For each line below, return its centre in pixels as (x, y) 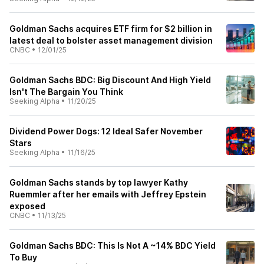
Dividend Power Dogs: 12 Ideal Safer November (106, 131)
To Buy (23, 257)
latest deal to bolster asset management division (111, 40)
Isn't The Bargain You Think (66, 92)
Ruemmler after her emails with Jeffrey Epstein (108, 194)
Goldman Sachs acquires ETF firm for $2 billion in (111, 29)
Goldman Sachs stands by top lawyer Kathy (99, 182)
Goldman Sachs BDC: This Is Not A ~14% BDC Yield (113, 245)
